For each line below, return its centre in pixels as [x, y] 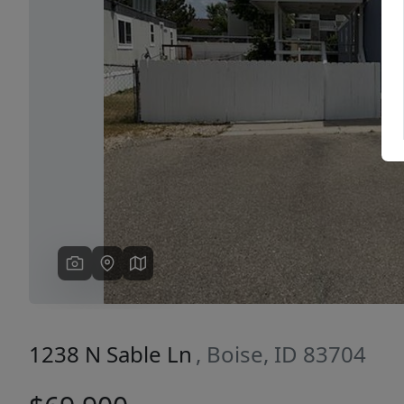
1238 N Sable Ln [110, 354]
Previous [113, 91]
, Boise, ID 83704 [281, 354]
